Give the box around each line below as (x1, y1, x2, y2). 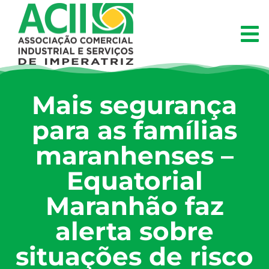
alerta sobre (55, 216, 214, 247)
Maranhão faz (45, 190, 224, 222)
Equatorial (66, 165, 203, 197)
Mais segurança (32, 89, 237, 121)
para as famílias (32, 115, 237, 147)
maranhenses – (35, 140, 234, 172)
